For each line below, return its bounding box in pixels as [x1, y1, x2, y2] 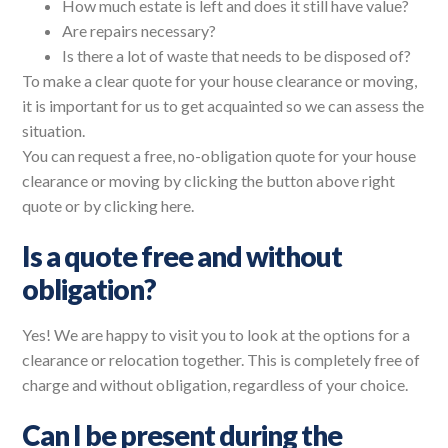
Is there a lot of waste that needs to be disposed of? [62, 45, 412, 65]
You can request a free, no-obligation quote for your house [22, 145, 417, 165]
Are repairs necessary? [62, 20, 217, 40]
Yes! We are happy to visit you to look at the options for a [22, 325, 411, 345]
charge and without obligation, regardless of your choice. [22, 375, 409, 395]
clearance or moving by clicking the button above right [22, 170, 396, 190]
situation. [22, 120, 86, 140]
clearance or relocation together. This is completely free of [22, 350, 421, 370]
